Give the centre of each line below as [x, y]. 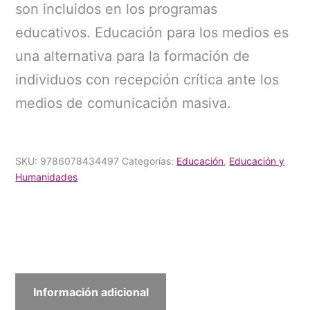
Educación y [257, 161]
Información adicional [91, 292]
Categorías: [149, 161]
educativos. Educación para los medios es [152, 33]
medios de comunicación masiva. [124, 103]
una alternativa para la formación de [133, 56]
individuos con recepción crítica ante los [147, 80]
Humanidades [47, 177]
